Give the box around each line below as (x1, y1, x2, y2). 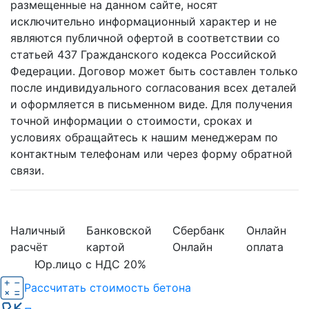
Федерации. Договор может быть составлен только (10, 63, 298, 78)
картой (86, 239, 125, 254)
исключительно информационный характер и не (10, 14, 277, 28)
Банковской (86, 223, 152, 237)
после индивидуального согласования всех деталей (10, 80, 297, 94)
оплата (246, 239, 283, 254)
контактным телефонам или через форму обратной (10, 146, 292, 161)
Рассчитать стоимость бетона (24, 281, 191, 295)
